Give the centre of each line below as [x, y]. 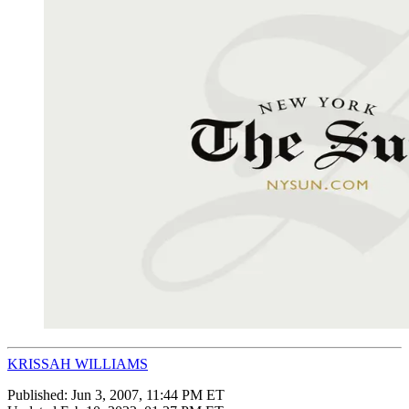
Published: [39, 394]
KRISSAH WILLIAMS [78, 363]
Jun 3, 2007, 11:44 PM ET [148, 394]
